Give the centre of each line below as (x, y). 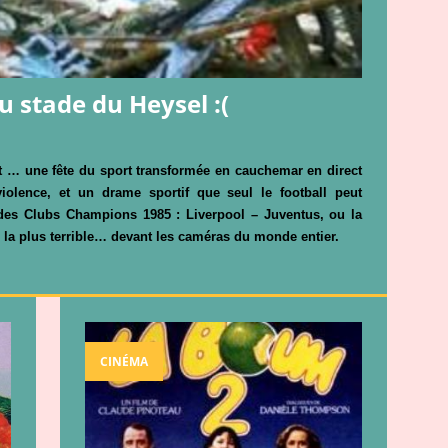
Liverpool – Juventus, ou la (274, 214)
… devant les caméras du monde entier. (216, 236)
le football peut (312, 192)
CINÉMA (123, 361)
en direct (335, 170)
